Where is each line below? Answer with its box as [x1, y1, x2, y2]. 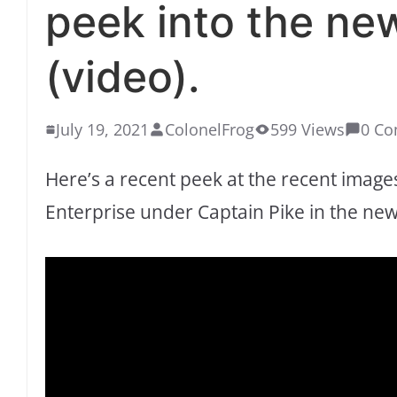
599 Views [270, 119, 345, 141]
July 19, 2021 [56, 119, 149, 141]
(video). [45, 51, 200, 104]
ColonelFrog [165, 119, 254, 141]
